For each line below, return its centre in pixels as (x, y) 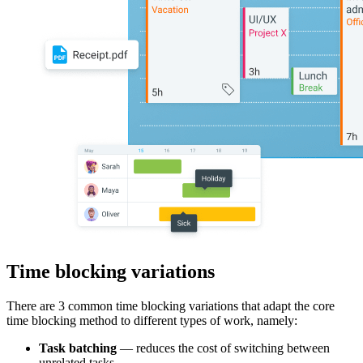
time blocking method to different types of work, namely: (152, 320)
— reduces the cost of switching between (223, 348)
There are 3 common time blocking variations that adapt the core (171, 305)
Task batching (78, 348)
